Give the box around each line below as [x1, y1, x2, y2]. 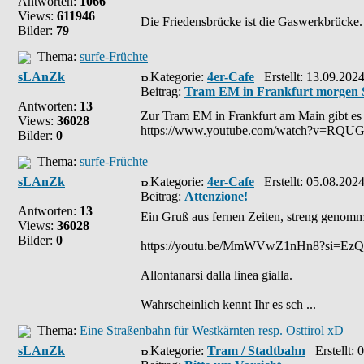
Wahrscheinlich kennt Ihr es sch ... [141, 297, 316, 311]
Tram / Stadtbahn [207, 344, 305, 357]
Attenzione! [184, 189, 248, 203]
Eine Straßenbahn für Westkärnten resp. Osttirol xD [80, 323, 344, 337]
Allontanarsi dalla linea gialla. [141, 268, 292, 282]
